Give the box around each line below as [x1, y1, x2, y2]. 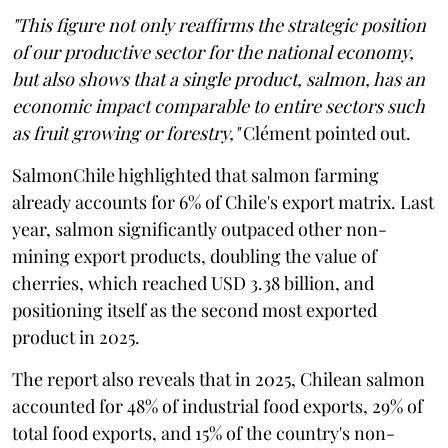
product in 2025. [12, 324, 140, 349]
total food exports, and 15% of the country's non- [12, 420, 395, 445]
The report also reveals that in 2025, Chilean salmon [12, 366, 425, 391]
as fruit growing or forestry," [12, 120, 239, 145]
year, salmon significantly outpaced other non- [12, 216, 387, 241]
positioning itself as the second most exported [12, 297, 377, 322]
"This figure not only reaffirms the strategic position [12, 12, 426, 37]
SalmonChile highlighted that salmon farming [12, 162, 379, 187]
